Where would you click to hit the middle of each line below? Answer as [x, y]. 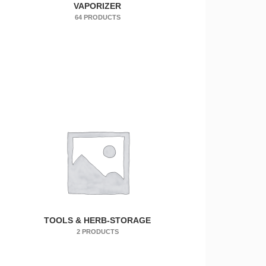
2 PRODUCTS [97, 232]
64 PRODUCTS [97, 17]
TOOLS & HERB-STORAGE [97, 221]
